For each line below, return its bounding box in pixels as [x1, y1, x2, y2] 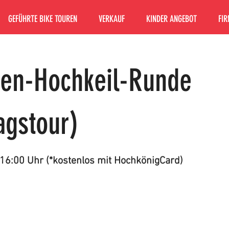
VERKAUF [99, 13, 125, 25]
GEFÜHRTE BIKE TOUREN [8, 13, 77, 25]
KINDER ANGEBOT [146, 13, 197, 25]
